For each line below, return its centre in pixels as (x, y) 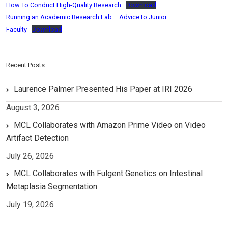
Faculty (17, 30)
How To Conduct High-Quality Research (64, 5)
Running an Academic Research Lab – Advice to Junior (87, 17)
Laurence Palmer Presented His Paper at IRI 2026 (103, 89)
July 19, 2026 (30, 205)
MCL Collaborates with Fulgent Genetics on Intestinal (108, 174)
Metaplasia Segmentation (52, 187)
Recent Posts (25, 65)
